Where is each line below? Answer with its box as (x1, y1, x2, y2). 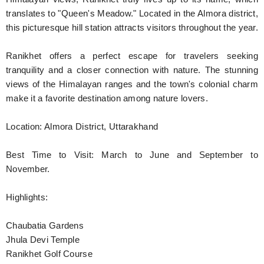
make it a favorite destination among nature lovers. (6, 93, 208, 103)
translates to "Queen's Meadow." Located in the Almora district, (6, 8, 258, 18)
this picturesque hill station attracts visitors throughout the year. (6, 22, 258, 32)
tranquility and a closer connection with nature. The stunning (6, 65, 258, 75)
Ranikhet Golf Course (6, 249, 93, 259)
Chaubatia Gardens (6, 220, 84, 230)
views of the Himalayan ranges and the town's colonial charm (6, 79, 258, 89)
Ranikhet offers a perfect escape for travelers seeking (6, 51, 258, 61)
